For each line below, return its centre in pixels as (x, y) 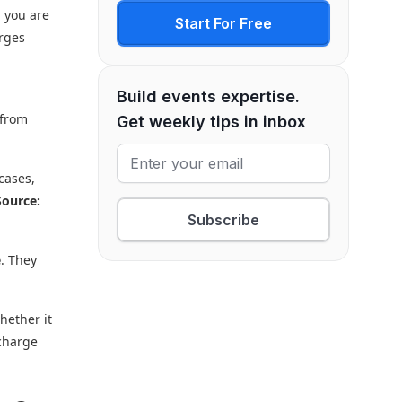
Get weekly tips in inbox (212, 122)
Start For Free (224, 23)
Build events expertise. (209, 96)
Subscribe (224, 220)
